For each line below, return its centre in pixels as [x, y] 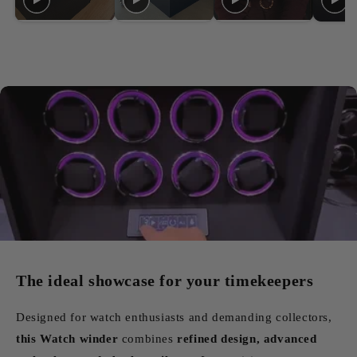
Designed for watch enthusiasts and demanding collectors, [174, 317]
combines [149, 338]
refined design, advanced [247, 338]
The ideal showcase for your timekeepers [165, 280]
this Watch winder [69, 338]
